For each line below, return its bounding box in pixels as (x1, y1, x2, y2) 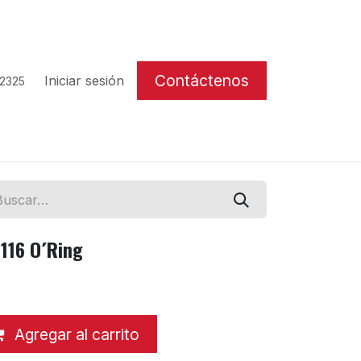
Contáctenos (155, 71, 249, 90)
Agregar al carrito (10, 324, 139, 344)
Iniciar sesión (44, 73, 124, 89)
